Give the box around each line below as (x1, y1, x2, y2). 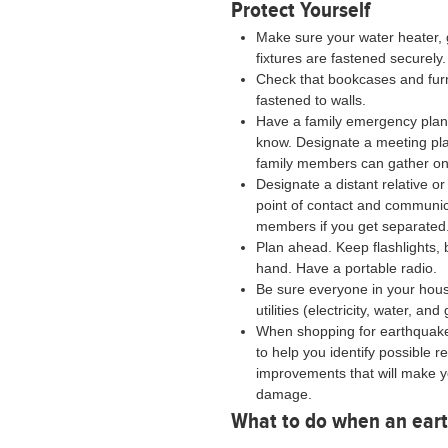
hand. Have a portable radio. (256, 260, 438, 276)
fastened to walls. (256, 92, 367, 108)
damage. (256, 386, 313, 402)
